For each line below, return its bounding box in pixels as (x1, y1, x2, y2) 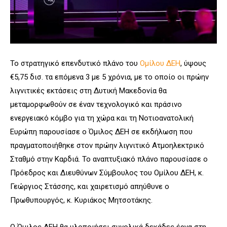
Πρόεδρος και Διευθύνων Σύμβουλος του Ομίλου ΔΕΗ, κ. (10, 168, 204, 177)
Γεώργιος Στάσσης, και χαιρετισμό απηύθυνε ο (10, 181, 169, 191)
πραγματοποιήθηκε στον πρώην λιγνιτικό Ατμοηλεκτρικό (10, 140, 204, 150)
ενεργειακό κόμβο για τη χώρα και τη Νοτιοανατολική (10, 113, 194, 123)
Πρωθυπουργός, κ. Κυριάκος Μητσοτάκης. (10, 195, 153, 205)
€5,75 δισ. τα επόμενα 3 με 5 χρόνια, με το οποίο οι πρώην (10, 72, 209, 82)
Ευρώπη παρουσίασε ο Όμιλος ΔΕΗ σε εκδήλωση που (10, 127, 193, 136)
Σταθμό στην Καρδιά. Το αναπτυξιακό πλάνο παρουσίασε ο (10, 154, 208, 164)
